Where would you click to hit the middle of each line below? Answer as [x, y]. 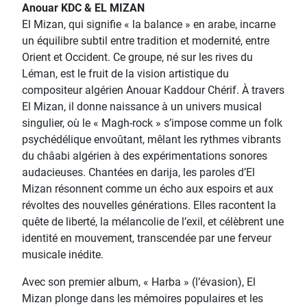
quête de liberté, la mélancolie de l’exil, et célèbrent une [153, 222]
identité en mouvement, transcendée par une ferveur [147, 238]
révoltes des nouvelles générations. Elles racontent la [149, 205]
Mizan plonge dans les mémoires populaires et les [143, 298]
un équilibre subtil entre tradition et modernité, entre [146, 41]
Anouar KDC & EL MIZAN [83, 8]
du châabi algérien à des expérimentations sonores [145, 156]
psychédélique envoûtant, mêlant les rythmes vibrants [151, 139]
